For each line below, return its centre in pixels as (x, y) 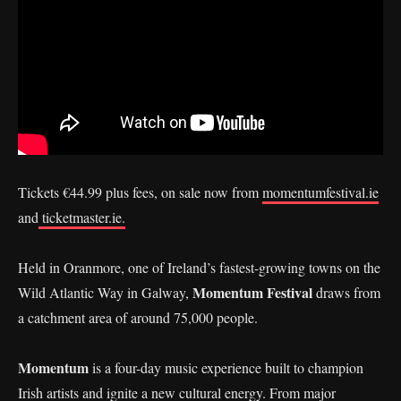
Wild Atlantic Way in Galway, (105, 292)
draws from (348, 292)
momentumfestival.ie (320, 192)
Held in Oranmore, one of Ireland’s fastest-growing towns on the (199, 267)
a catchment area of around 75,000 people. (138, 317)
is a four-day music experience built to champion (226, 367)
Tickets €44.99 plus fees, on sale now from (140, 192)
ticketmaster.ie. (82, 217)
